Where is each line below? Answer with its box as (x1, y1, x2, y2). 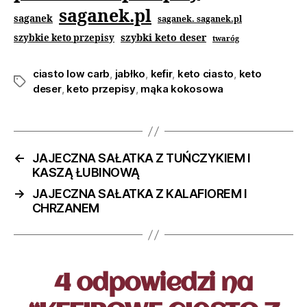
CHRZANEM (32, 201, 99, 216)
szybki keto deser (121, 32, 206, 45)
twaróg (212, 34, 239, 45)
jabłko (114, 67, 146, 81)
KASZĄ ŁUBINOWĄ (32, 165, 140, 180)
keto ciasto (177, 67, 234, 81)
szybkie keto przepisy (14, 33, 114, 45)
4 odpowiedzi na (54, 271, 253, 297)
